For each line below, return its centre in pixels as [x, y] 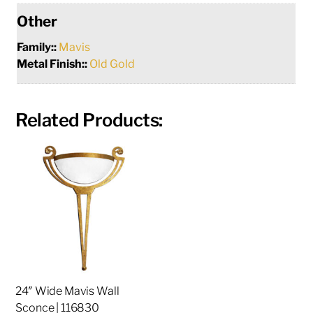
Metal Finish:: [53, 64]
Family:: [38, 47]
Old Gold [112, 64]
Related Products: [89, 119]
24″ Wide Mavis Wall [67, 291]
